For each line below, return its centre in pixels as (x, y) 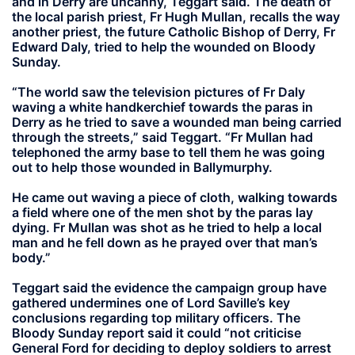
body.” (31, 257)
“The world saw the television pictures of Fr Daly (158, 92)
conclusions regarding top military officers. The (156, 318)
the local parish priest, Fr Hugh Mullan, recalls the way (176, 16)
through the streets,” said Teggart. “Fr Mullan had (162, 137)
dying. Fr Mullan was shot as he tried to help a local (167, 227)
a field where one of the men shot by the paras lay (162, 212)
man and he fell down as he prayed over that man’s (165, 242)
